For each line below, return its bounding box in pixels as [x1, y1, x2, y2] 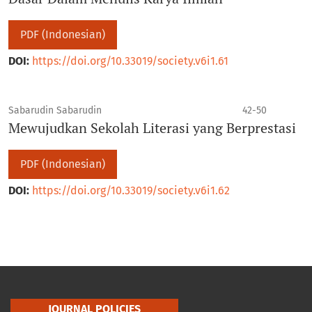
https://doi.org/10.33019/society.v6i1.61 [32, 54, 228, 68]
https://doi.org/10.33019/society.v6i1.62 [32, 183, 230, 197]
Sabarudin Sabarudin [8, 104, 102, 116]
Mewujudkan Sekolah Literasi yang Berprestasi [8, 118, 296, 137]
